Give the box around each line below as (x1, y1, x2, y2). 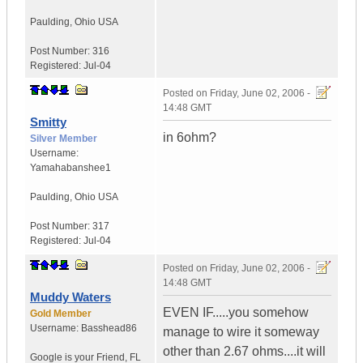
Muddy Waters (30, 290, 111, 305)
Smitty (30, 115, 66, 130)
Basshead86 (81, 322, 137, 335)
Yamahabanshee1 (30, 162, 111, 174)
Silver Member (30, 133, 97, 145)
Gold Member (30, 308, 92, 320)
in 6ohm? (163, 130, 216, 145)
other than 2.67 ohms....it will (163, 344, 326, 359)
